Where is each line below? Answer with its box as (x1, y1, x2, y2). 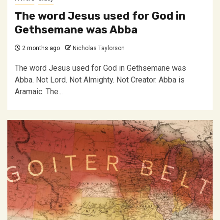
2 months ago (21, 45, 60, 52)
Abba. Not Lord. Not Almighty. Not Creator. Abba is (15, 75, 185, 84)
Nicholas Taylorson (73, 45, 125, 52)
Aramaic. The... (15, 87, 63, 96)
